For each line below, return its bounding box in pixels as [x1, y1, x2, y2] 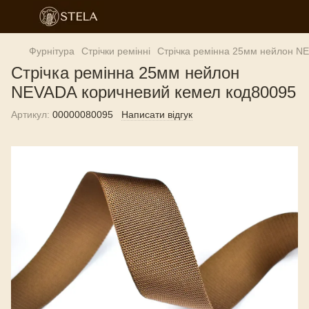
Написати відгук [121, 109, 192, 120]
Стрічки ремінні [81, 46, 150, 57]
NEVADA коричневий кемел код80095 [11, 83, 296, 101]
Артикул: [11, 109, 50, 120]
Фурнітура [29, 46, 74, 57]
